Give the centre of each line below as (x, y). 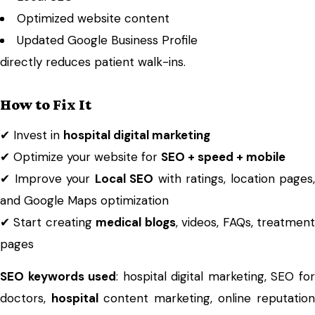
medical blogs (136, 222)
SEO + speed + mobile (223, 157)
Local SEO (124, 179)
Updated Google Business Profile (107, 40)
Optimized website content (93, 18)
